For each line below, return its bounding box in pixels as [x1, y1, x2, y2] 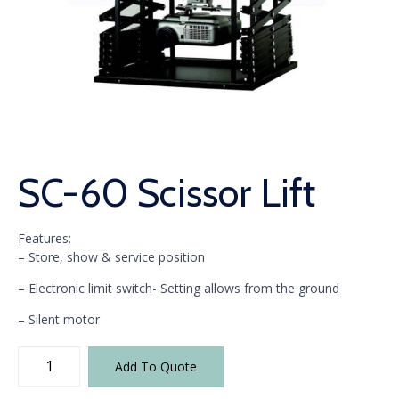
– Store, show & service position [18, 248, 205, 265]
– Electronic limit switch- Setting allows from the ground [18, 279, 339, 297]
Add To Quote [115, 357, 197, 375]
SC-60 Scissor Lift [18, 168, 315, 216]
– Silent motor [18, 310, 100, 328]
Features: [18, 229, 71, 247]
